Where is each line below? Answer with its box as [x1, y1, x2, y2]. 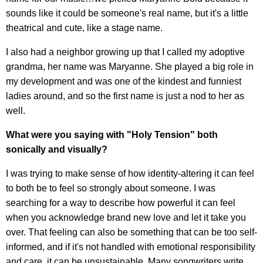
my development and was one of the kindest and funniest [6, 76, 241, 87]
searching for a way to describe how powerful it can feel [6, 198, 235, 208]
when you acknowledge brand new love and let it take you [6, 213, 246, 223]
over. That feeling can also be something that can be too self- [6, 227, 257, 238]
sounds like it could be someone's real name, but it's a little [6, 8, 248, 19]
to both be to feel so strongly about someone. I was [6, 183, 215, 194]
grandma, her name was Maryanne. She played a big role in [6, 62, 254, 72]
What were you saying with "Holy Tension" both [6, 130, 218, 140]
